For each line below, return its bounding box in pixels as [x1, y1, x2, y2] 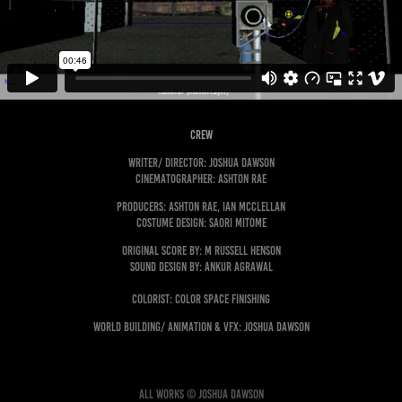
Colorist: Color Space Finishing [132, 292, 270, 306]
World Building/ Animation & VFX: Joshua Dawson [92, 319, 310, 334]
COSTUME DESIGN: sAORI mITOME [135, 215, 267, 230]
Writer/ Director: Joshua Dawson [127, 155, 275, 170]
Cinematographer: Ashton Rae [135, 171, 267, 186]
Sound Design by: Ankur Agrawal [129, 259, 273, 274]
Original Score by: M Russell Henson [121, 243, 281, 258]
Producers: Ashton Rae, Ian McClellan [117, 199, 285, 214]
